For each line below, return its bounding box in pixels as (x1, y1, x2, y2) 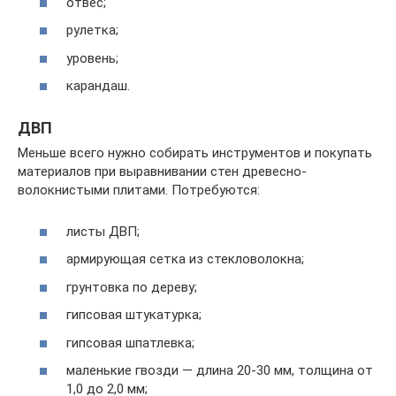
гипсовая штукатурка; (66, 307, 202, 324)
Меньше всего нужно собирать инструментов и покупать (18, 145, 372, 162)
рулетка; (66, 22, 118, 39)
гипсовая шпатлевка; (66, 334, 194, 351)
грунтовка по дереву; (66, 278, 197, 295)
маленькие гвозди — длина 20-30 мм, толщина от (66, 362, 373, 379)
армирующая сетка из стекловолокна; (66, 251, 304, 268)
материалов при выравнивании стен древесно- (18, 164, 307, 180)
